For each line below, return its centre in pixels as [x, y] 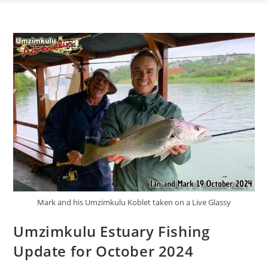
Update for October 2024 [103, 251]
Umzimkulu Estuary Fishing [112, 231]
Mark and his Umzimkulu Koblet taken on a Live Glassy [134, 202]
